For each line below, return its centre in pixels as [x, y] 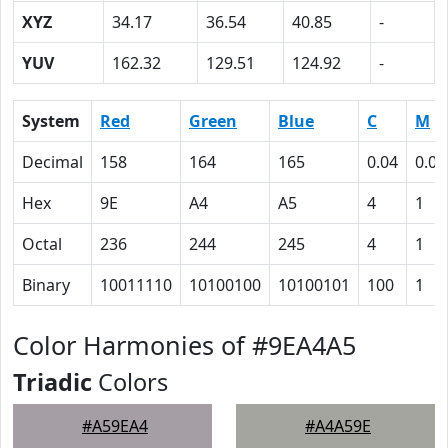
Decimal [52, 162]
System [51, 121]
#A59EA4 [115, 426]
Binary [46, 285]
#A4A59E [338, 426]
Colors [130, 382]
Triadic [52, 382]
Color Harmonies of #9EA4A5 [184, 345]
